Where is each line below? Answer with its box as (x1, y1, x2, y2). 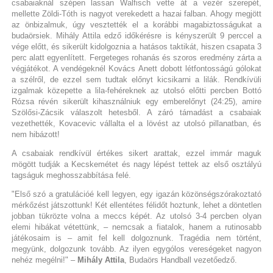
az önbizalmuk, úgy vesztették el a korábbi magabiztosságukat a (11, 19, 262, 29)
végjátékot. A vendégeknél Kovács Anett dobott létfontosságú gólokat (11, 63, 262, 73)
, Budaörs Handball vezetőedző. (124, 255, 237, 264)
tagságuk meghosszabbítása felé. (11, 170, 131, 180)
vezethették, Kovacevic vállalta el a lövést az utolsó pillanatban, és (11, 118, 262, 128)
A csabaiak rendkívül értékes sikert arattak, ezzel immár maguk (11, 148, 262, 158)
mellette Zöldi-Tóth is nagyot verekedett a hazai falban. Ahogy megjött (11, 9, 262, 18)
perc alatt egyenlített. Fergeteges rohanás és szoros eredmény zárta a (11, 52, 262, 62)
